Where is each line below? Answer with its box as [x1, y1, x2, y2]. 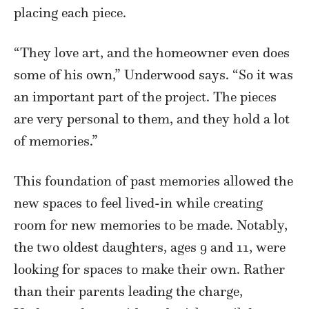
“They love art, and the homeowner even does [14, 44, 290, 61]
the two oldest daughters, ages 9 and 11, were [14, 239, 286, 256]
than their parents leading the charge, [14, 283, 243, 300]
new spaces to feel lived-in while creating [14, 195, 263, 212]
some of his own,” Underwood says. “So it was [14, 66, 293, 83]
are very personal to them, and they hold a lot [14, 110, 290, 128]
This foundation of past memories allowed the [14, 172, 293, 190]
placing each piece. [14, 4, 126, 21]
